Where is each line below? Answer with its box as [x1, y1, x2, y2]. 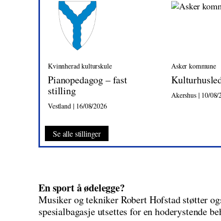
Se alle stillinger [53, 128, 101, 139]
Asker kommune [171, 61, 216, 71]
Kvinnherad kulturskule [48, 61, 112, 71]
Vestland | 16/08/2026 [48, 101, 107, 111]
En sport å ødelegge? [38, 181, 125, 195]
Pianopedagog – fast [48, 73, 127, 87]
